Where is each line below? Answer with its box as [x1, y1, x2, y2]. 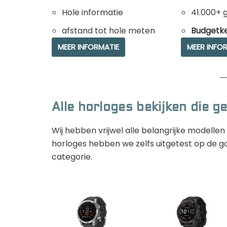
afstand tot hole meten [62, 24, 155, 36]
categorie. [52, 150, 92, 163]
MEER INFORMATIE [58, 41, 119, 52]
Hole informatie [62, 6, 123, 18]
